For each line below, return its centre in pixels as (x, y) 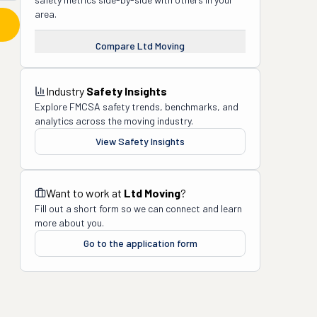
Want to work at (85, 193)
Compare (116, 46)
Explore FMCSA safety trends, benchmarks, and (137, 106)
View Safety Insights (140, 141)
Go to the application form (140, 243)
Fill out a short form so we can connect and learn (138, 208)
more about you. (69, 223)
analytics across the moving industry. (114, 121)
